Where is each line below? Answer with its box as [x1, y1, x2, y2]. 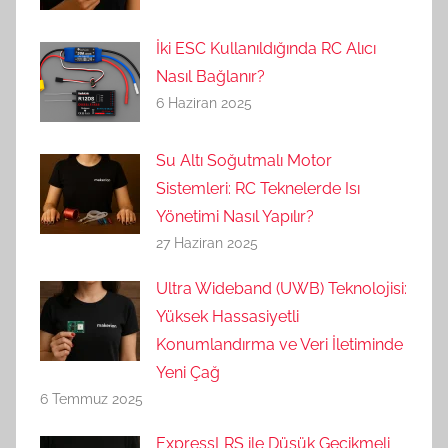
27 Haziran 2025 [156, 235, 258, 252]
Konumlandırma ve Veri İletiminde [156, 334, 403, 354]
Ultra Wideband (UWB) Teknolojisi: [156, 278, 407, 298]
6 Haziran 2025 [156, 95, 252, 112]
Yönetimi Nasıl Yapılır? [156, 207, 314, 227]
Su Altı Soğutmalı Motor [156, 151, 332, 171]
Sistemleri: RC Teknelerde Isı [156, 179, 360, 199]
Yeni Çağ [156, 362, 220, 382]
